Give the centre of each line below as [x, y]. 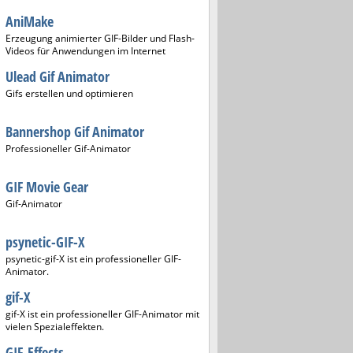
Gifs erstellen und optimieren [69, 93]
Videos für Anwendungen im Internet [85, 51]
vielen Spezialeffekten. [55, 327]
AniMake [30, 21]
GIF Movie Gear [47, 187]
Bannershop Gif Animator [75, 132]
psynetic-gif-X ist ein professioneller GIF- [93, 259]
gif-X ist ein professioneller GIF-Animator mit [102, 314]
